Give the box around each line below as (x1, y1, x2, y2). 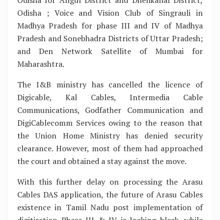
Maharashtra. (17, 58, 64, 70)
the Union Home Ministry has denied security (17, 130, 203, 141)
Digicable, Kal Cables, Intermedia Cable (17, 92, 203, 103)
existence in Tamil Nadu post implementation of (17, 202, 203, 213)
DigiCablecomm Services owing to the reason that (17, 117, 203, 129)
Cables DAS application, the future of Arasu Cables (17, 189, 203, 200)
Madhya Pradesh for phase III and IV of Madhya (17, 20, 203, 31)
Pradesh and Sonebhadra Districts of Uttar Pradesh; (17, 33, 203, 44)
